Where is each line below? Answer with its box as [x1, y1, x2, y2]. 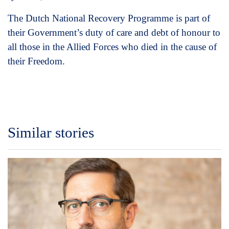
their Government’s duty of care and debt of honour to [8, 27, 220, 38]
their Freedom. [8, 55, 65, 66]
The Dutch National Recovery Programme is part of [8, 12, 210, 24]
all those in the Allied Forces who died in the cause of [8, 41, 217, 52]
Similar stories [8, 124, 94, 141]
